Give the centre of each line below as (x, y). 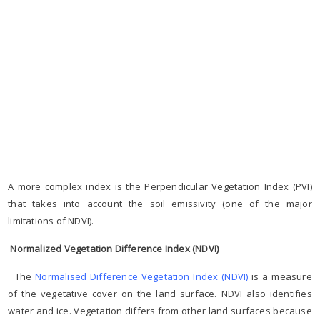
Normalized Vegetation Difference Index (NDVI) (115, 248)
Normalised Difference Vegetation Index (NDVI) (142, 276)
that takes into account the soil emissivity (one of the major (160, 203)
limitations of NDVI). (51, 220)
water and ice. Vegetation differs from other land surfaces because (160, 310)
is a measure (280, 276)
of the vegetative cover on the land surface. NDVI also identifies (160, 293)
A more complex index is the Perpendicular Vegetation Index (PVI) (160, 186)
